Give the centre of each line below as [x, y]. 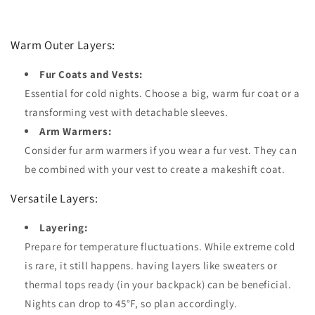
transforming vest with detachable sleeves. [127, 112]
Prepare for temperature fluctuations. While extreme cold [160, 246]
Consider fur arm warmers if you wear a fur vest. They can [161, 150]
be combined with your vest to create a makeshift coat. [155, 169]
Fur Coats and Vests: [91, 74]
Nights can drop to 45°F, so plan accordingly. [131, 303]
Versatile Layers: [54, 198]
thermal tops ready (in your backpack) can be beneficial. [158, 284]
